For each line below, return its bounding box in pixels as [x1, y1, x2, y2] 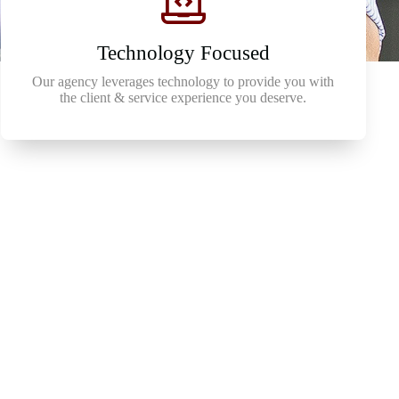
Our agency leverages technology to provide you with [32, 74, 335, 89]
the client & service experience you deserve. [60, 90, 307, 105]
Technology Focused [96, 42, 270, 64]
